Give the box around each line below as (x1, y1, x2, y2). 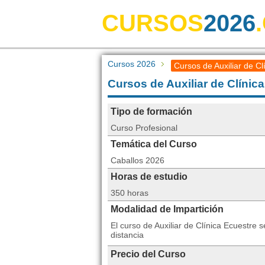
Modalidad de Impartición (111, 204, 224, 214)
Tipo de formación (111, 106, 192, 117)
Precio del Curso (111, 249, 186, 259)
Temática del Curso (111, 139, 197, 149)
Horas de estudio (111, 172, 188, 182)
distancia (111, 230, 144, 240)
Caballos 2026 (111, 156, 164, 165)
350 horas (111, 188, 148, 198)
